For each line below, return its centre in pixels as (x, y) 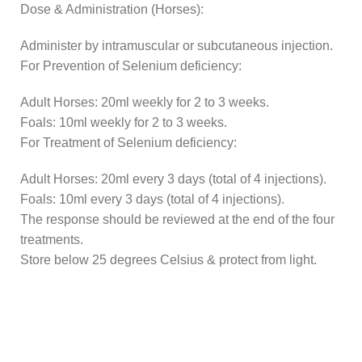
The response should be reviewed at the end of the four (177, 219)
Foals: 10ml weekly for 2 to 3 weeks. (124, 122)
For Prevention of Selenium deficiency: (131, 65)
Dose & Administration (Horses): (112, 9)
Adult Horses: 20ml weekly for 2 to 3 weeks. (145, 102)
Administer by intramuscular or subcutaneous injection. (177, 45)
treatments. (52, 239)
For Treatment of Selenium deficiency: (128, 142)
